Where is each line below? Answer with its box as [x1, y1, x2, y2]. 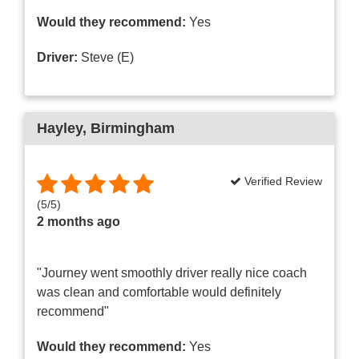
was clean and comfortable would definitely [37, 284, 281, 299]
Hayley [37, 119, 83, 136]
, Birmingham [83, 119, 175, 136]
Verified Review [241, 174, 322, 188]
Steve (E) [78, 50, 134, 64]
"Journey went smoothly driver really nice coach [37, 265, 307, 280]
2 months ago [37, 214, 120, 228]
